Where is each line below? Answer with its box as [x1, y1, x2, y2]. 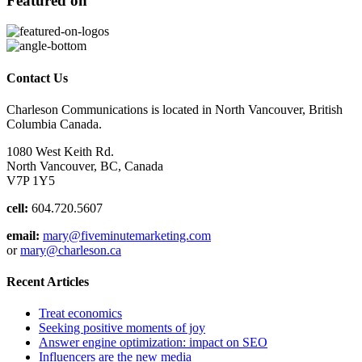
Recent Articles [6, 275, 89, 289]
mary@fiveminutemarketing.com [43, 228, 211, 242]
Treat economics [39, 306, 122, 321]
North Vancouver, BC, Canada [6, 158, 163, 173]
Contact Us [6, 70, 68, 85]
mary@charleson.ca [20, 242, 121, 257]
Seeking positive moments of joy [39, 321, 205, 335]
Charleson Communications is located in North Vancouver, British [6, 102, 343, 116]
